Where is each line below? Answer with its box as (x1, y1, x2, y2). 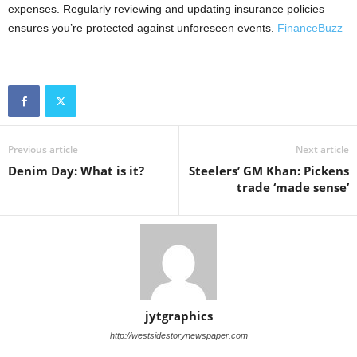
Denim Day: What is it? (8, 163, 144, 179)
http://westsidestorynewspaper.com (109, 331, 248, 341)
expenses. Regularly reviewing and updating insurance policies (8, 2, 324, 16)
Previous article (8, 143, 78, 157)
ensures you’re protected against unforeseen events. (8, 22, 277, 35)
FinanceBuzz (277, 22, 343, 35)
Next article (296, 143, 349, 157)
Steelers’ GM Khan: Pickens (189, 163, 349, 179)
